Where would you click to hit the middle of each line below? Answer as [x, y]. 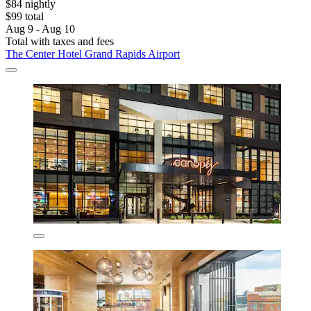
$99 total [25, 16]
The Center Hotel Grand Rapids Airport [93, 53]
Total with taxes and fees [60, 41]
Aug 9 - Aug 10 [40, 28]
